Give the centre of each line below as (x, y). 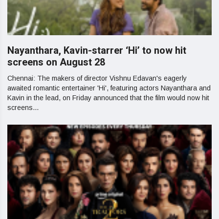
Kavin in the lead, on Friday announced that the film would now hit (108, 98)
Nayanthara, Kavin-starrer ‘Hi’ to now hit (97, 51)
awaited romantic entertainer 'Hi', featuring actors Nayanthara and (109, 88)
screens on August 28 (56, 63)
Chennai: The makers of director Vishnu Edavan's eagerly (97, 78)
